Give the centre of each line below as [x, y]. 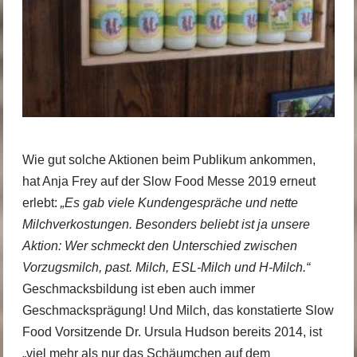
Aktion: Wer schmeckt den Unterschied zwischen [159, 245]
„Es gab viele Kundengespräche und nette [179, 202]
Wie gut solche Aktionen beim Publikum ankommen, [169, 159]
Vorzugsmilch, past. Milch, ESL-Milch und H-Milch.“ [166, 267]
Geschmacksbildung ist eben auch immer [138, 288]
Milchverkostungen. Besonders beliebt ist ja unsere [166, 224]
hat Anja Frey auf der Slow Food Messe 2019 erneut [169, 181]
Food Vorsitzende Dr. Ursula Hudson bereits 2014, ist [172, 331]
